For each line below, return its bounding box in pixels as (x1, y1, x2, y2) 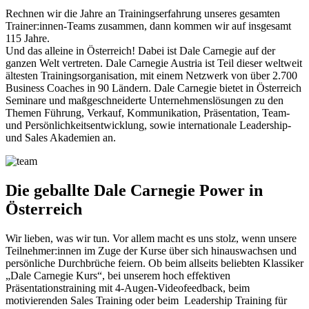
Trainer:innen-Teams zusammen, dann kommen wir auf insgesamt (6, 20, 291, 32)
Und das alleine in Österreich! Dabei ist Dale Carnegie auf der (6, 45, 275, 57)
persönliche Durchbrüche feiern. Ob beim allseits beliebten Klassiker (6, 257, 303, 270)
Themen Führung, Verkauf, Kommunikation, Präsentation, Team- (6, 107, 290, 119)
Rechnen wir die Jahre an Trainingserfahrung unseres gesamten (6, 8, 280, 20)
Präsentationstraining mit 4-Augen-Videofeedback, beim (6, 282, 250, 295)
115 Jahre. (6, 32, 50, 45)
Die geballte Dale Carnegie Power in (6, 181, 263, 200)
